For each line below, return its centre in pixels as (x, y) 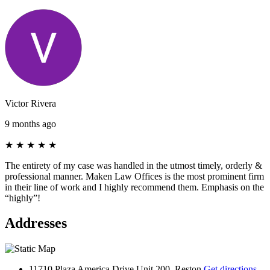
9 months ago (30, 124)
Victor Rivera (30, 103)
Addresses (36, 223)
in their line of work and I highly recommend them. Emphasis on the (134, 187)
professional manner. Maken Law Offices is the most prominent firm (134, 176)
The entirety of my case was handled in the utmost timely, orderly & (133, 165)
